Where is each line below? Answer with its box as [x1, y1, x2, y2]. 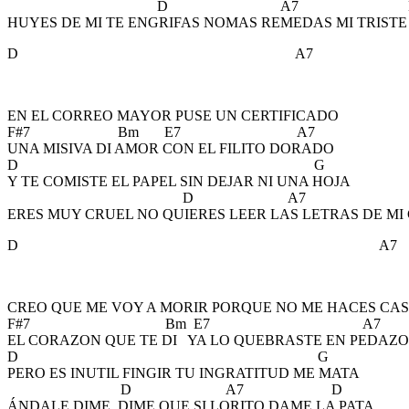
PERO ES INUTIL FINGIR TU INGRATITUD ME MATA [7, 365, 360, 381]
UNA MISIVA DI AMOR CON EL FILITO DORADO [7, 141, 334, 156]
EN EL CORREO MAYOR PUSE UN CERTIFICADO [7, 108, 339, 123]
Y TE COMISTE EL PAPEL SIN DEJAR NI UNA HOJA [7, 173, 351, 189]
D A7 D [7, 382, 342, 397]
